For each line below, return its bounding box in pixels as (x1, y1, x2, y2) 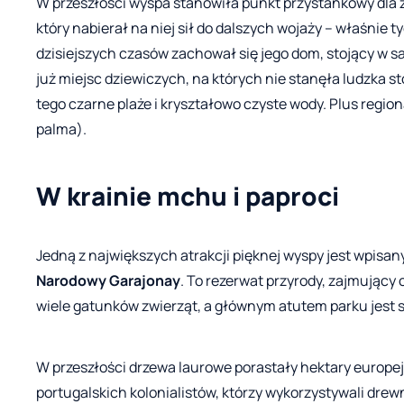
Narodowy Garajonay (36, 270, 180, 290)
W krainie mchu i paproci (36, 178, 339, 213)
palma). (36, 118, 87, 139)
